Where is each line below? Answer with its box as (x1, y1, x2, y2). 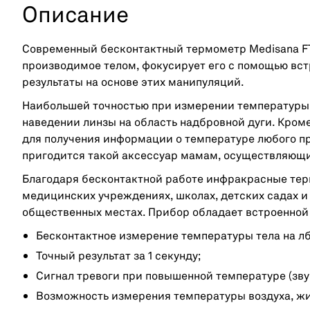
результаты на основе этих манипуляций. (22, 77, 244, 89)
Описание (22, 6, 129, 28)
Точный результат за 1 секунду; (36, 251, 201, 262)
